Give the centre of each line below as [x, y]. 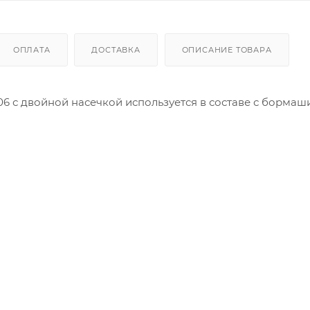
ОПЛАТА [31, 49]
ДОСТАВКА [116, 49]
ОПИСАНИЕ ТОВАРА [227, 49]
